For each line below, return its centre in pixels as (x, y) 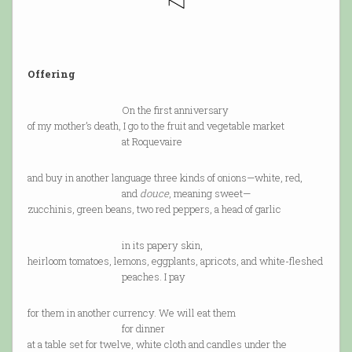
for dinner (96, 329)
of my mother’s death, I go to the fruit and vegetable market (156, 126)
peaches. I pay (106, 277)
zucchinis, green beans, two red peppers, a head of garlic (154, 209)
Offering (51, 74)
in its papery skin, (115, 246)
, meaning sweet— (209, 194)
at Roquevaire (104, 142)
